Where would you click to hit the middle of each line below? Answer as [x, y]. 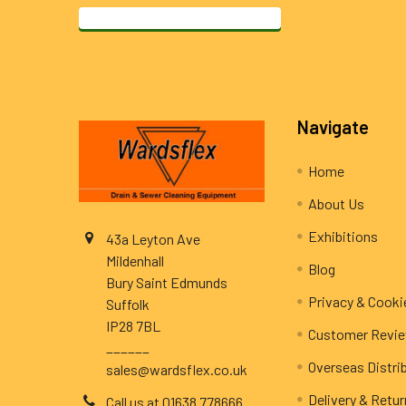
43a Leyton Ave [153, 239]
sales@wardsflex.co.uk [177, 370]
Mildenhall [135, 261]
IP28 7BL [133, 326]
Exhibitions [343, 237]
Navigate [333, 127]
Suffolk [128, 304]
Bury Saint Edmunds [167, 283]
